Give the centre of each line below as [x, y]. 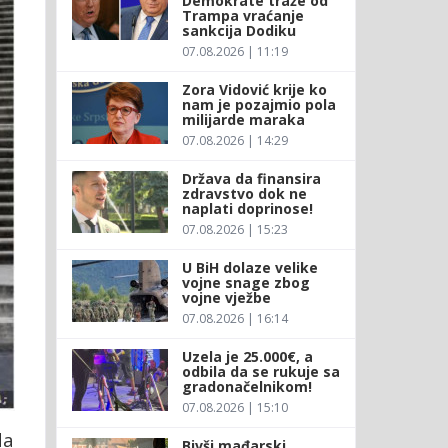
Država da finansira [251, 178]
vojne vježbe [226, 297]
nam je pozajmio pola [258, 104]
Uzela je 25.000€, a [247, 356]
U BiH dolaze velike [249, 267]
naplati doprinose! [247, 208]
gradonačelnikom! [246, 386]
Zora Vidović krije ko [254, 89]
